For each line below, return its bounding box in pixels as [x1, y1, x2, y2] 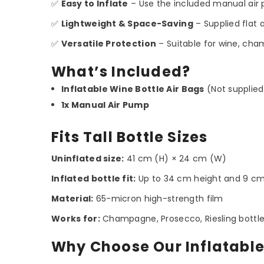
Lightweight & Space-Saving [61, 17, 193, 29]
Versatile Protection [61, 37, 157, 49]
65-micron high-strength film [93, 192, 223, 204]
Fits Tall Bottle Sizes [51, 127, 208, 147]
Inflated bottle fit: [51, 172, 136, 184]
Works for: [51, 212, 100, 225]
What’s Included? [51, 61, 191, 81]
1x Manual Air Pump [61, 98, 150, 111]
